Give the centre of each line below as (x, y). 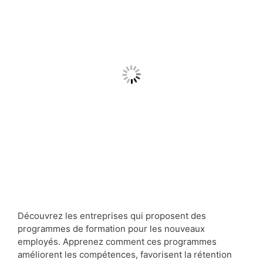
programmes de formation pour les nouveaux (111, 228)
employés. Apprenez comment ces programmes (117, 241)
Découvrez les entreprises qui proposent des (112, 215)
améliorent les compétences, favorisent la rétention (125, 254)
